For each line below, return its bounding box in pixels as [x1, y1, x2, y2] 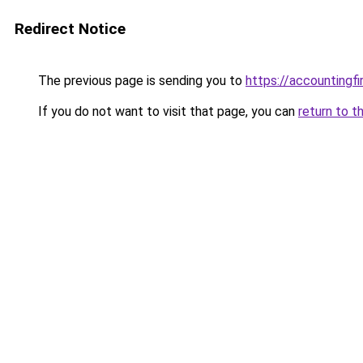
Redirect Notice [15, 19, 126, 38]
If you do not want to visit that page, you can [35, 104, 298, 119]
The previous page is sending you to [35, 73, 246, 88]
